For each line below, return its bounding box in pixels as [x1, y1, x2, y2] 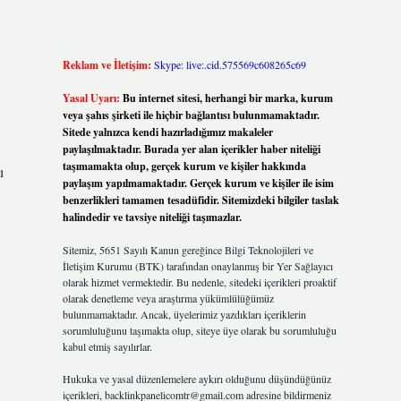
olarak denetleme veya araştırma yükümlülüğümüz [62, 291, 274, 305]
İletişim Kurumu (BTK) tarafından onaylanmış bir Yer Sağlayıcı [62, 259, 333, 273]
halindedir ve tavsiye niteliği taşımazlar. [62, 209, 242, 225]
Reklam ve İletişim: [62, 57, 151, 73]
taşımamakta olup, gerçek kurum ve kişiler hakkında [62, 158, 306, 174]
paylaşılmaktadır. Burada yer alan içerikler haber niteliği [62, 141, 320, 157]
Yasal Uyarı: [62, 90, 120, 106]
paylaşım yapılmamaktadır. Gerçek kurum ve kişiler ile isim [62, 175, 334, 191]
